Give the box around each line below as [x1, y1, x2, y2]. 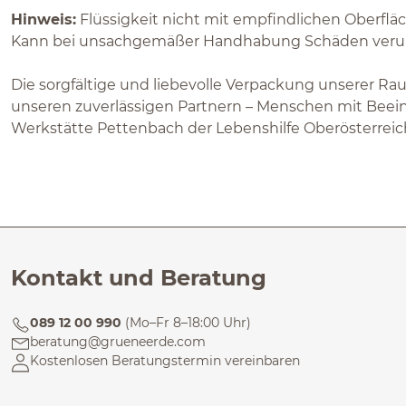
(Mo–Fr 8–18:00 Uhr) [125, 314, 251, 331]
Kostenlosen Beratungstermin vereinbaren [30, 353, 300, 369]
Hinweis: [11, 11, 76, 28]
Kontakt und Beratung [11, 265, 266, 291]
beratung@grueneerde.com [30, 333, 206, 350]
